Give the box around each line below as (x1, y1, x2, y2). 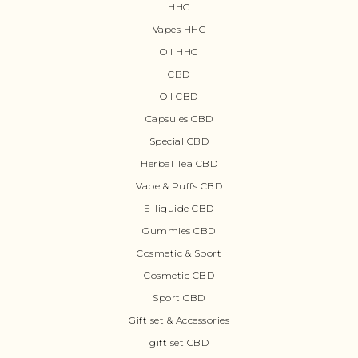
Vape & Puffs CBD (136, 179, 222, 192)
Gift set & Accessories (129, 313, 229, 326)
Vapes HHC (152, 22, 206, 35)
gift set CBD (149, 336, 209, 348)
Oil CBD (160, 89, 198, 102)
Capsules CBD (145, 112, 213, 125)
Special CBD (149, 134, 209, 147)
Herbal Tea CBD (141, 157, 217, 169)
